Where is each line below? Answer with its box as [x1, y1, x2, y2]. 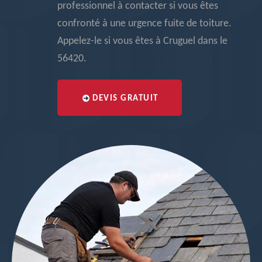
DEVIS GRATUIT [92, 94, 158, 103]
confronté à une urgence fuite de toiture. [57, 18, 232, 29]
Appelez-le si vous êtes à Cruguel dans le [57, 36, 227, 47]
